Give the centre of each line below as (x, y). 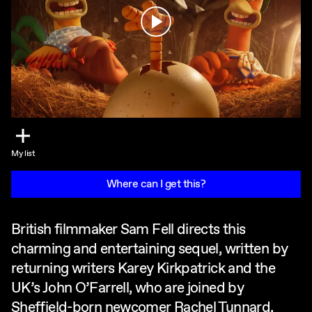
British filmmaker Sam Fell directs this (128, 230)
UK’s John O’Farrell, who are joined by (128, 289)
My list (23, 154)
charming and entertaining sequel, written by (150, 250)
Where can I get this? (156, 185)
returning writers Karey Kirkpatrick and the (143, 269)
